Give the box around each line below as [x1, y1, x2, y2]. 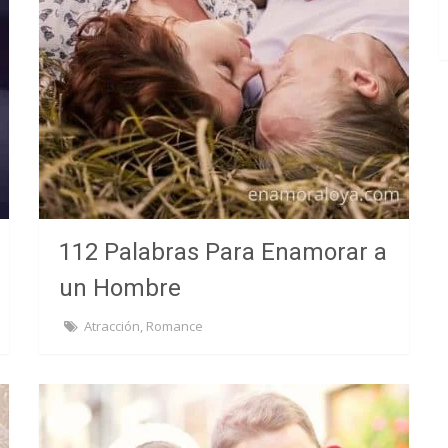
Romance [145, 317, 203, 335]
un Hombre [58, 274, 181, 302]
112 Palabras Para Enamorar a [58, 238, 387, 266]
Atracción [83, 317, 140, 335]
